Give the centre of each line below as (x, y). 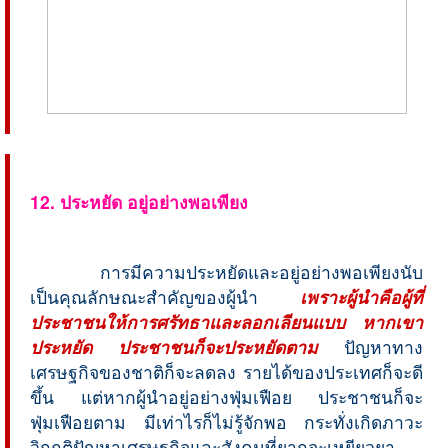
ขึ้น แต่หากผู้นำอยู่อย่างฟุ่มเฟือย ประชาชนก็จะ (226, 396)
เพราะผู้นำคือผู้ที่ (361, 296)
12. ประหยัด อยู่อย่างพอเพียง (139, 201)
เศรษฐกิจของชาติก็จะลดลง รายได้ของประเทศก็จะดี (226, 371)
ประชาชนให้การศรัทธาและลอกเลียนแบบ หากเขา (226, 321)
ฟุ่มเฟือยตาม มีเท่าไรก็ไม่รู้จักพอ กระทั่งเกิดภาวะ (226, 421)
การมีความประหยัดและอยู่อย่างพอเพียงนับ (251, 271)
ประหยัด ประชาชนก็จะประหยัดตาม (174, 346)
